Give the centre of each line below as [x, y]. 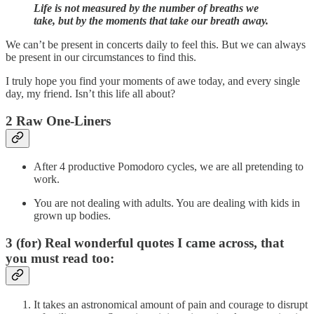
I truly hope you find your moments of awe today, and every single [153, 81]
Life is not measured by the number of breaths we [146, 8]
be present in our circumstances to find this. [101, 57]
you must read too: [60, 259]
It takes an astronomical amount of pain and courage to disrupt [171, 304]
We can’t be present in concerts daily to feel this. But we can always [156, 44]
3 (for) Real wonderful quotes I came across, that [145, 243]
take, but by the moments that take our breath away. [151, 20]
